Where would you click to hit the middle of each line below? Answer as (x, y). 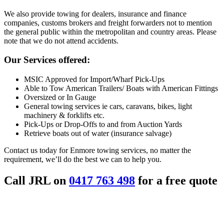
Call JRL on (36, 181)
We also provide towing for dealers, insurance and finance (95, 13)
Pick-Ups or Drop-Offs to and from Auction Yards (103, 124)
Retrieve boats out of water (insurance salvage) (98, 133)
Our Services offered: (47, 60)
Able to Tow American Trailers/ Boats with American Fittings (121, 88)
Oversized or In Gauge (60, 97)
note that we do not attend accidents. (61, 40)
